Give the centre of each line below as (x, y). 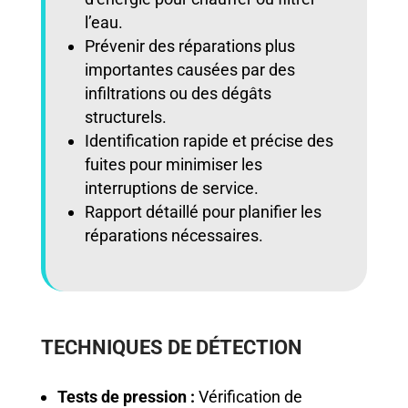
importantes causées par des (189, 69)
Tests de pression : (126, 396)
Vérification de (248, 396)
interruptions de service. (171, 188)
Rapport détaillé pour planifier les (203, 211)
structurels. (125, 117)
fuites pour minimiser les (173, 164)
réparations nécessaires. (173, 235)
